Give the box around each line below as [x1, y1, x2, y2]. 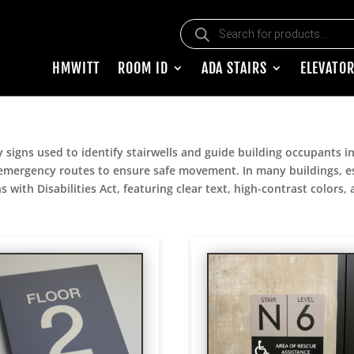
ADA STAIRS [201, 59, 267, 77]
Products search [179, 16, 265, 31]
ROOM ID [118, 59, 168, 77]
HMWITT [51, 59, 101, 77]
